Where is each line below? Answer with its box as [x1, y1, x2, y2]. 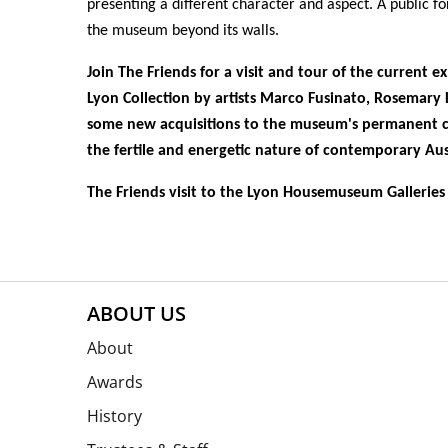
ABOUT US [87, 300, 186, 327]
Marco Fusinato [260, 91, 366, 107]
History [87, 405, 142, 427]
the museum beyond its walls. [87, 23, 279, 39]
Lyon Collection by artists [87, 91, 260, 107]
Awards [87, 371, 143, 393]
